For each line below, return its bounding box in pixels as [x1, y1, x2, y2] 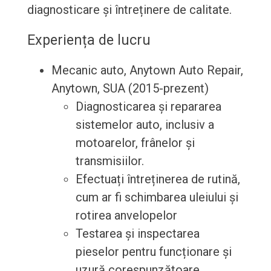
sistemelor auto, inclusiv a [75, 117, 214, 132]
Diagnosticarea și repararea [75, 99, 221, 114]
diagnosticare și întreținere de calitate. [27, 2, 232, 18]
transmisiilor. [75, 154, 144, 169]
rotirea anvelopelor [75, 208, 177, 223]
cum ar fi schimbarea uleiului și [75, 190, 238, 205]
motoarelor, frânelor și [75, 135, 195, 151]
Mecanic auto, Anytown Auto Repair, [51, 63, 243, 78]
